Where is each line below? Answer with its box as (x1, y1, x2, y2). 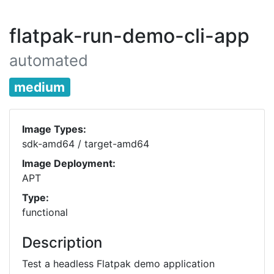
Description (22, 234, 102, 252)
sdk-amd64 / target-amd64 (22, 138, 149, 150)
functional (22, 206, 68, 219)
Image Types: (22, 123, 86, 136)
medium (14, 80, 65, 95)
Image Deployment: (22, 157, 116, 170)
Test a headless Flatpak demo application (22, 257, 215, 270)
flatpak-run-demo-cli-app (9, 24, 250, 48)
